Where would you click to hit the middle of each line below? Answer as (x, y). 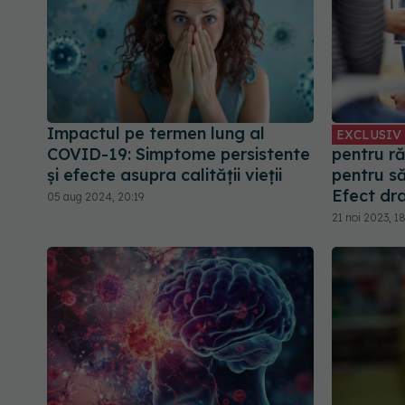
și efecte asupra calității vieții (165, 174)
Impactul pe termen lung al (156, 133)
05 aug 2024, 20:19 (95, 196)
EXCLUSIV (369, 134)
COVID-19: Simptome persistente (179, 154)
